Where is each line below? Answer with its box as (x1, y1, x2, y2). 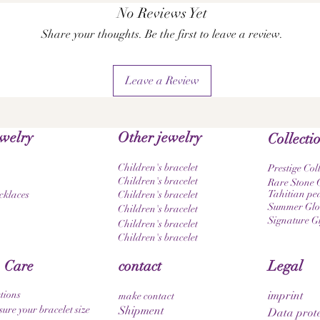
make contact (119, 290, 174, 302)
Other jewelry (118, 129, 201, 146)
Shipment (119, 304, 164, 318)
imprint (268, 289, 304, 303)
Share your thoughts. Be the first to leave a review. (41, 27, 283, 41)
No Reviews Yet (117, 4, 207, 22)
